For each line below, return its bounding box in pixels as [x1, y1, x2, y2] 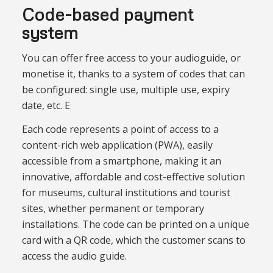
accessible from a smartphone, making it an [21, 154, 221, 168]
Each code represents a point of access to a [21, 122, 219, 136]
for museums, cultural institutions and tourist [21, 186, 230, 200]
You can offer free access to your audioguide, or [21, 51, 241, 65]
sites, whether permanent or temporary [21, 202, 204, 216]
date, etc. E [21, 98, 70, 112]
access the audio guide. [21, 249, 127, 263]
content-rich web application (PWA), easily [21, 138, 213, 152]
